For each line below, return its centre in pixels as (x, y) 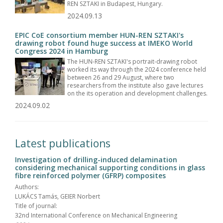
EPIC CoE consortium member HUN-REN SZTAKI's (99, 35)
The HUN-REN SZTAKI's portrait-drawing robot (132, 61)
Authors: (27, 187)
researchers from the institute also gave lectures (135, 85)
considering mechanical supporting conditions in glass (110, 167)
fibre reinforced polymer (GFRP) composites (90, 175)
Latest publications (63, 143)
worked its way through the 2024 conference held (137, 69)
